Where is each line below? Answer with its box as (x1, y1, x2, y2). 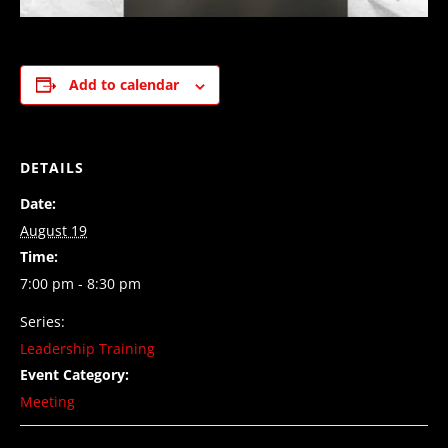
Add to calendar (68, 75, 179, 95)
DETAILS (20, 158, 84, 178)
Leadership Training (20, 339, 155, 359)
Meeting (20, 392, 75, 412)
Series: (20, 312, 65, 332)
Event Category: (20, 365, 129, 385)
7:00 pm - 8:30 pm (20, 274, 141, 294)
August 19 (20, 221, 87, 241)
